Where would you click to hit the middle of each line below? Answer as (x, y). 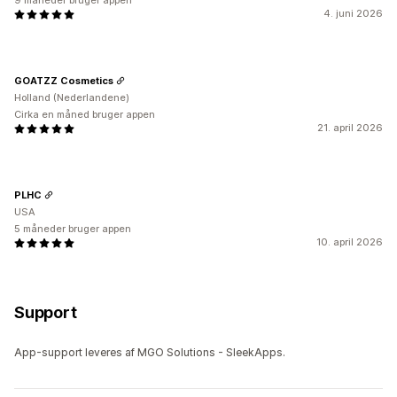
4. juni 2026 (353, 14)
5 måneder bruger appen (73, 229)
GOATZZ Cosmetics (64, 80)
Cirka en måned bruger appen (85, 115)
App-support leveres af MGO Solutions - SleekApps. (150, 353)
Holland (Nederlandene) (72, 98)
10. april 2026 (350, 242)
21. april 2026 (350, 128)
